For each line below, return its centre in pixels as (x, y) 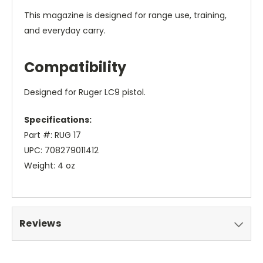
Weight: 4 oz (50, 166)
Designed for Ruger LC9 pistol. (85, 92)
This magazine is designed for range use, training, (125, 16)
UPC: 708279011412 (61, 151)
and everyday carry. (65, 31)
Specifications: (58, 120)
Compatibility (75, 68)
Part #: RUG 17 (53, 135)
